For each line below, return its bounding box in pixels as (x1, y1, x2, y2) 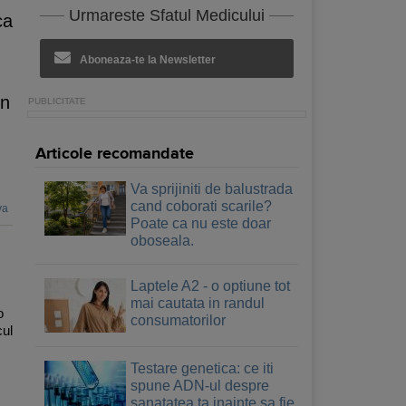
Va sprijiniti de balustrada (130, 180, 293, 197)
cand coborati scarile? (130, 198, 272, 214)
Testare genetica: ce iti (130, 360, 274, 376)
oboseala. (130, 232, 194, 248)
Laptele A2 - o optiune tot (130, 277, 290, 294)
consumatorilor (130, 312, 226, 328)
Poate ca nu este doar (130, 215, 271, 231)
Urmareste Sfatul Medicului (69, 5, 265, 24)
